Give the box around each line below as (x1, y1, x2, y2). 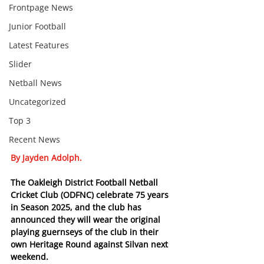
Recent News (9, 134, 60, 145)
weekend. (11, 251, 48, 263)
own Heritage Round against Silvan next (11, 239, 170, 250)
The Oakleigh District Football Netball (11, 177, 160, 189)
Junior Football (9, 21, 66, 32)
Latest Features (9, 39, 69, 51)
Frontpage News (9, 2, 73, 13)
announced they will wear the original (11, 214, 163, 226)
